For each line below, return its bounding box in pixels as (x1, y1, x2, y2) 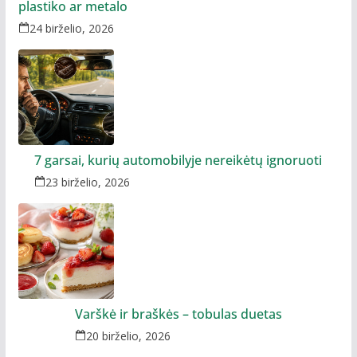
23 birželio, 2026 (45, 174, 131, 190)
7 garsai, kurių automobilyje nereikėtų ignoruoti (34, 151, 323, 169)
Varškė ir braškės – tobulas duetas (74, 304, 282, 323)
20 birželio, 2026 (85, 328, 171, 343)
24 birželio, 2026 (29, 20, 114, 36)
